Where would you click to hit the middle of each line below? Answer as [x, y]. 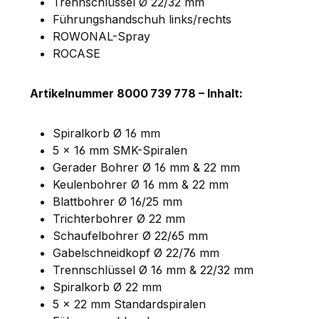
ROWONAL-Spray [101, 36]
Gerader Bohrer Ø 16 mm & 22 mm [146, 167]
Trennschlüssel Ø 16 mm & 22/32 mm [153, 270]
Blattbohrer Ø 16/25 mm [117, 201]
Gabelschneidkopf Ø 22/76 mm [136, 252]
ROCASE [77, 53]
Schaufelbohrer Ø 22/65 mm [130, 235]
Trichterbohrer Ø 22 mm [119, 218]
